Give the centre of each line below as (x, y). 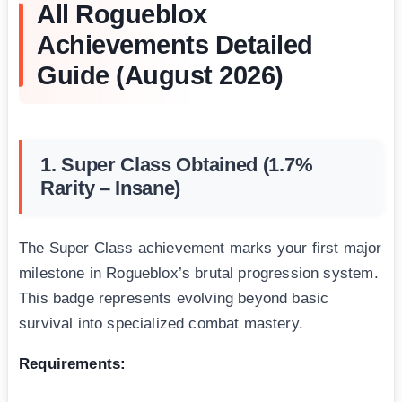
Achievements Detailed (175, 45)
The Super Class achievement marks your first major (201, 249)
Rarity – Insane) (111, 188)
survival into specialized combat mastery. (161, 324)
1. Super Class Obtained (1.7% (177, 165)
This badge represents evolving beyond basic (174, 299)
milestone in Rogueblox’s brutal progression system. (199, 274)
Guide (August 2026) (160, 76)
